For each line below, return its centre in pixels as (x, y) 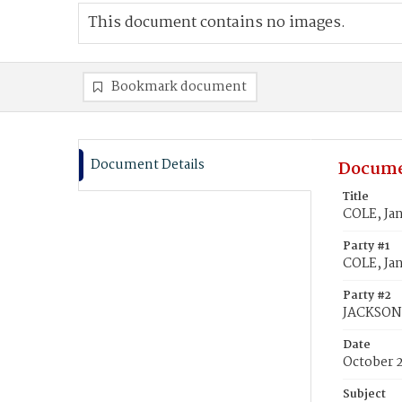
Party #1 (366, 246)
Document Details (148, 165)
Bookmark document (179, 87)
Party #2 (367, 296)
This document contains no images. (217, 23)
